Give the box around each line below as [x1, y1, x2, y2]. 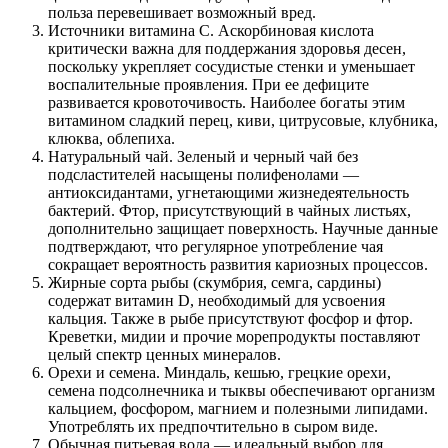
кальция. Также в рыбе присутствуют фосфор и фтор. [48, 309, 413, 327]
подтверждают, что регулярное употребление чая [48, 237, 383, 255]
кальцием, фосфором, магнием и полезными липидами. [48, 399, 428, 417]
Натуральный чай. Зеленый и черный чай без [48, 147, 358, 165]
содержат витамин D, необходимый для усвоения [48, 291, 385, 309]
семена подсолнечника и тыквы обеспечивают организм [48, 381, 435, 399]
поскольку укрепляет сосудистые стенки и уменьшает [48, 57, 415, 75]
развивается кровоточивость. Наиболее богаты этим [48, 93, 405, 111]
